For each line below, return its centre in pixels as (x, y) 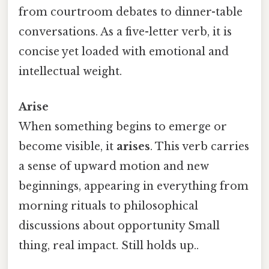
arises (133, 147)
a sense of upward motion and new (114, 167)
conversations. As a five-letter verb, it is (125, 32)
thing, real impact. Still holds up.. (109, 246)
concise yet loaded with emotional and (124, 52)
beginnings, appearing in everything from (134, 186)
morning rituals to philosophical (108, 206)
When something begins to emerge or (123, 127)
